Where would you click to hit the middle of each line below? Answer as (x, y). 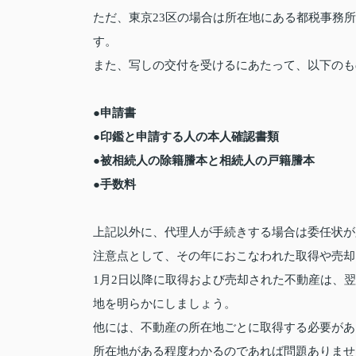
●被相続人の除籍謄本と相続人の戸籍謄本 (204, 160)
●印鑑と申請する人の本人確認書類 (186, 136)
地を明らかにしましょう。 (164, 303)
